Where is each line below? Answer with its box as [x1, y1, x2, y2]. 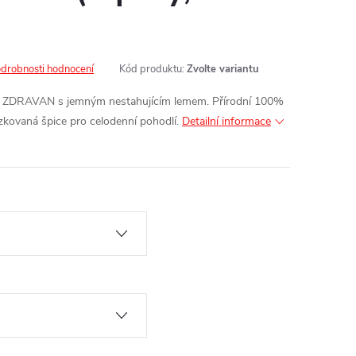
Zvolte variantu [187, 62, 259, 76]
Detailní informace [182, 114, 271, 129]
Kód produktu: [119, 62, 184, 76]
